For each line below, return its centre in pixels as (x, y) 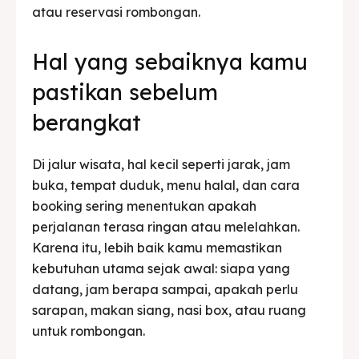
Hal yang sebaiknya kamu (170, 61)
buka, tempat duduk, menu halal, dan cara (166, 185)
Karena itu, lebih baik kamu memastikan (157, 247)
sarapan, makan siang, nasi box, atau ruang (169, 310)
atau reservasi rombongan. (116, 12)
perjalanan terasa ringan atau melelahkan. (166, 226)
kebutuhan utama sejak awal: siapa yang (161, 268)
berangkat (87, 122)
